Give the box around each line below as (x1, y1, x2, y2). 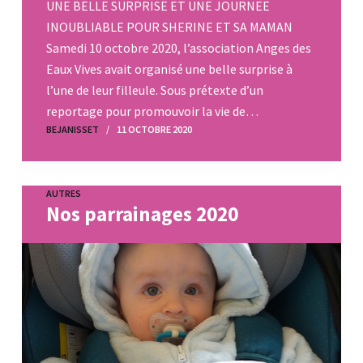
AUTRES (45, 187, 81, 200)
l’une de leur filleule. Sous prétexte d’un (45, 82, 263, 99)
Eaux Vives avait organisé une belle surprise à (45, 61, 293, 78)
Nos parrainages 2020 (45, 201, 238, 228)
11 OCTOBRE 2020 (116, 123, 192, 136)
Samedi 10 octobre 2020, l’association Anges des (45, 40, 311, 57)
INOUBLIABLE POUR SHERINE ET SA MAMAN (45, 19, 293, 36)
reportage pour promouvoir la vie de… (45, 103, 258, 120)
